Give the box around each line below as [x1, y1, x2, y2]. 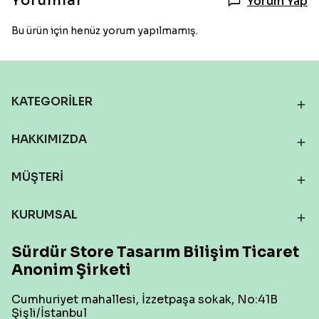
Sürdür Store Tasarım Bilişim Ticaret [11, 243, 299, 261]
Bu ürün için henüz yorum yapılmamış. [11, 24, 198, 37]
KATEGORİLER [11, 94, 93, 109]
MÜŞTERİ [11, 169, 63, 184]
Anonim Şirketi [11, 261, 131, 279]
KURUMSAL [11, 207, 78, 222]
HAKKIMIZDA [11, 132, 87, 147]
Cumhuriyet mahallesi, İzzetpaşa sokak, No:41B [11, 292, 278, 307]
